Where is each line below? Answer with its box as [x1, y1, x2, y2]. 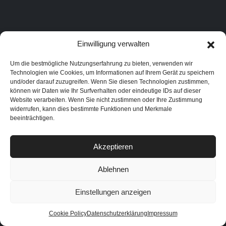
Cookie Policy [48, 210, 87, 217]
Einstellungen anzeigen [75, 187, 151, 196]
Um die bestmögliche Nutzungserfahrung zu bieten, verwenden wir [10, 60, 193, 67]
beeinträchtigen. [10, 115, 54, 122]
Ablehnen [97, 164, 129, 174]
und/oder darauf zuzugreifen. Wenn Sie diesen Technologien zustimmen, [10, 78, 209, 85]
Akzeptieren [93, 142, 133, 151]
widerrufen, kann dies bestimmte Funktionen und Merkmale [10, 105, 172, 112]
